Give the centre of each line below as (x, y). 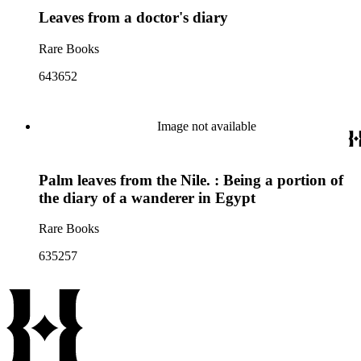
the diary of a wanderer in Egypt (147, 197)
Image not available (206, 126)
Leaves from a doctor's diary (133, 18)
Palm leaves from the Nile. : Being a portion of (191, 180)
